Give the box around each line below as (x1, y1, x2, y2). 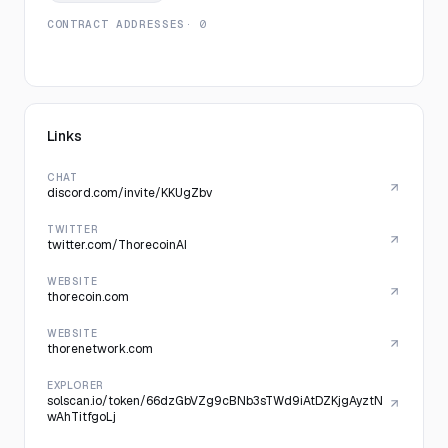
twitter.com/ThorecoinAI (47, 237, 187, 253)
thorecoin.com (47, 289, 129, 305)
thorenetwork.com (47, 341, 153, 357)
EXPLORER (47, 379, 104, 392)
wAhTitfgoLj (47, 409, 116, 425)
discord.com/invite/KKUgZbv (47, 185, 212, 201)
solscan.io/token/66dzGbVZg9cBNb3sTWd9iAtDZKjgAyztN (47, 393, 383, 409)
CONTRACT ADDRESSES (47, 17, 185, 31)
